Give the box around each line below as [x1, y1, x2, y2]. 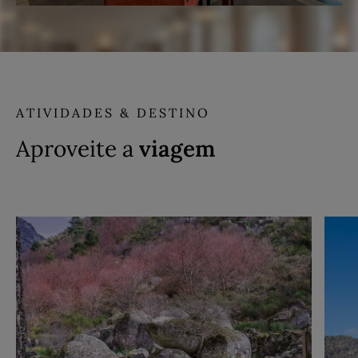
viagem [139, 134, 216, 164]
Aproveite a [16, 134, 139, 164]
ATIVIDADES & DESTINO [16, 105, 210, 121]
